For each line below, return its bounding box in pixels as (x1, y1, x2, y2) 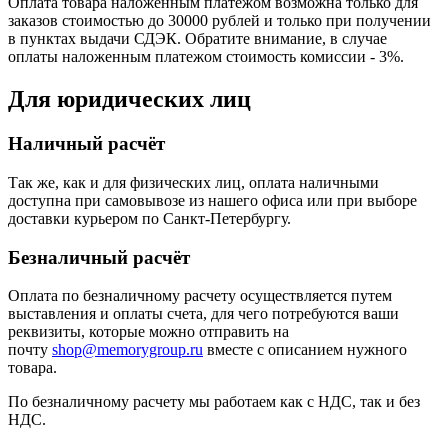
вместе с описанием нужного (203, 341, 407, 359)
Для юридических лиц (8, 86, 251, 113)
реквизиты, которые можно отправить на (8, 323, 289, 341)
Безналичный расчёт (8, 246, 190, 268)
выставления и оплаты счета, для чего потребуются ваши (8, 305, 399, 323)
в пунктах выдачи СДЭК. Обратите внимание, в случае (8, 30, 387, 48)
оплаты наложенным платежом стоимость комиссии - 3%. (8, 48, 404, 66)
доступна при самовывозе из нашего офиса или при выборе (8, 191, 417, 209)
